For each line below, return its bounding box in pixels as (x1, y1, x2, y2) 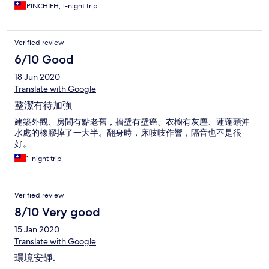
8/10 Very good (14, 205, 100, 220)
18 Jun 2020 (14, 71, 60, 83)
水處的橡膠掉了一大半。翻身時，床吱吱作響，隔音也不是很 (14, 127, 241, 139)
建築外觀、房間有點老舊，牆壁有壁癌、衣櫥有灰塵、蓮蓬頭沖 (14, 116, 250, 128)
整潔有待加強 (14, 100, 72, 112)
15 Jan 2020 (14, 224, 59, 235)
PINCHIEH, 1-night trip (26, 1, 98, 11)
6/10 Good (14, 52, 74, 67)
